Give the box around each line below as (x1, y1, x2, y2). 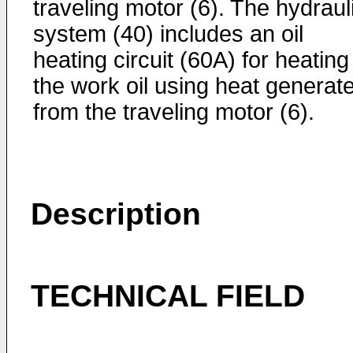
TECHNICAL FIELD (31, 279, 305, 313)
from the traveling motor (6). (33, 99, 314, 124)
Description (31, 197, 201, 231)
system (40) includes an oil (33, 21, 303, 46)
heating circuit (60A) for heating (33, 47, 349, 72)
